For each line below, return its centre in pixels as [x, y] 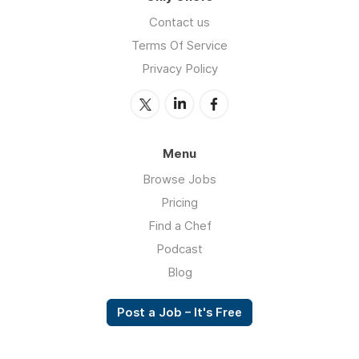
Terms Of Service [179, 45]
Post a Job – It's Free [179, 312]
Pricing [179, 202]
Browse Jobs [179, 179]
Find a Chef [179, 225]
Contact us [179, 22]
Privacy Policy [179, 68]
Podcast [179, 248]
